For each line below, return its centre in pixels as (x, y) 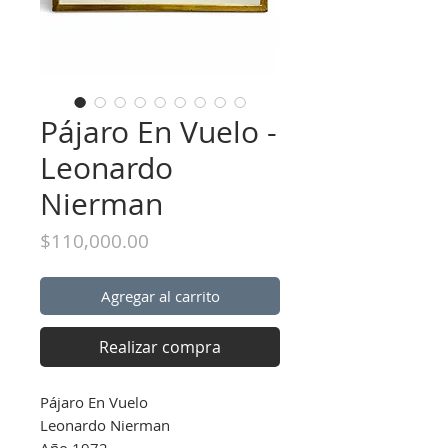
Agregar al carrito (160, 295)
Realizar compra (160, 346)
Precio (175, 239)
